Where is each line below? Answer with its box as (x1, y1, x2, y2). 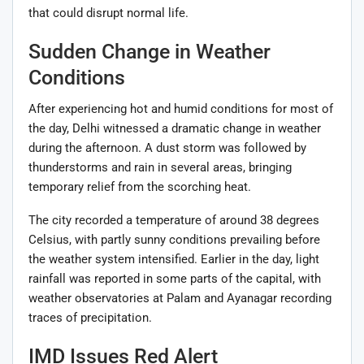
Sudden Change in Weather (28, 39, 271, 63)
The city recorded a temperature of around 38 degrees (28, 212, 319, 227)
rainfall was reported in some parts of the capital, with (28, 271, 321, 286)
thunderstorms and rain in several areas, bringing (28, 159, 292, 175)
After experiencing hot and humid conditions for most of (28, 101, 333, 116)
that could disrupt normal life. (28, 5, 188, 20)
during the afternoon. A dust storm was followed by (28, 140, 306, 155)
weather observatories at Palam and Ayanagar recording (28, 290, 331, 305)
